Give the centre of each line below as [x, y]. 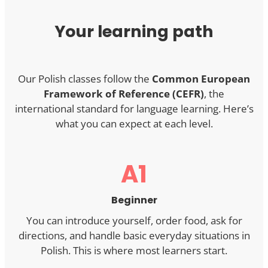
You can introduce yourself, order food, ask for [134, 220]
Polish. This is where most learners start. [134, 250]
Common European [201, 78]
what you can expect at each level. [134, 123]
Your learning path [134, 31]
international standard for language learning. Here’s [134, 108]
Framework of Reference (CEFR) [124, 93]
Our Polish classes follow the [85, 78]
